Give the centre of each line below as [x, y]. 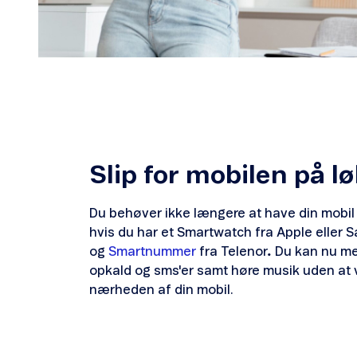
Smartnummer [152, 252]
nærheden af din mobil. [161, 290]
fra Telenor [232, 252]
